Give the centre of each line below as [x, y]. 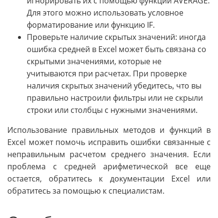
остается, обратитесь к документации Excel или [109, 179]
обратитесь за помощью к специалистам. [86, 191]
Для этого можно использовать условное [105, 13]
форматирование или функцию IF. [91, 25]
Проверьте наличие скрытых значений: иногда [116, 37]
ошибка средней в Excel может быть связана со [117, 49]
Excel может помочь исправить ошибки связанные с [109, 142]
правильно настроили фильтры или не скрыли [115, 98]
